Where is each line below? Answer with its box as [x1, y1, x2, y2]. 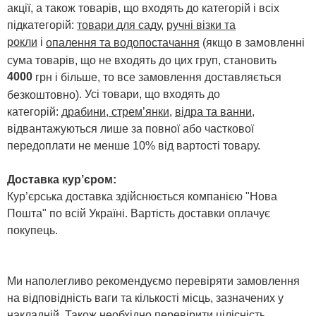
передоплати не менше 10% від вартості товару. [7, 139, 260, 152]
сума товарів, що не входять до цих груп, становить [7, 54, 276, 66]
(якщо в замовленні [200, 36, 305, 49]
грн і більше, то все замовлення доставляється [35, 71, 281, 84]
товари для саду [77, 18, 161, 31]
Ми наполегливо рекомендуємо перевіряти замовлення [7, 274, 300, 287]
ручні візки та [166, 18, 236, 31]
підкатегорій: [7, 18, 77, 31]
